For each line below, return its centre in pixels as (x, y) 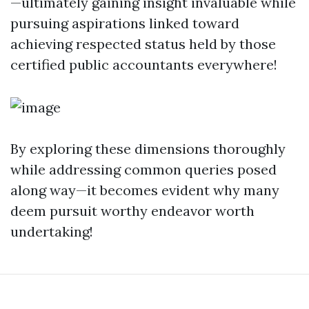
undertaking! (52, 231)
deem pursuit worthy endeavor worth (132, 211)
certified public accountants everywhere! (144, 64)
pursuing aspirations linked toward (125, 23)
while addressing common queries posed (143, 169)
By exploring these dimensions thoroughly (148, 149)
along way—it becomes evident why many (145, 190)
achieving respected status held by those (143, 44)
